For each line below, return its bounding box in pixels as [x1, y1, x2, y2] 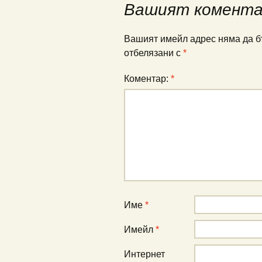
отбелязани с [124, 48, 183, 58]
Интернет [124, 249, 165, 259]
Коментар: [124, 74, 171, 84]
